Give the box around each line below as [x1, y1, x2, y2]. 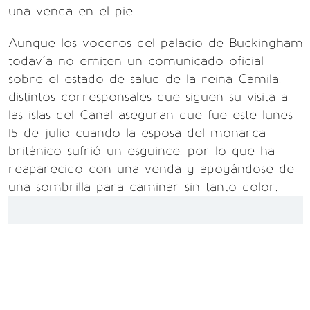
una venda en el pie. [8, 3, 135, 19]
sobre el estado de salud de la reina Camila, [8, 71, 281, 86]
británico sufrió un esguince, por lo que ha [8, 143, 275, 158]
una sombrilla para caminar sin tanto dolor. [8, 179, 277, 194]
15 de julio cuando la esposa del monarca [8, 125, 266, 140]
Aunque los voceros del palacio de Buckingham [8, 35, 303, 51]
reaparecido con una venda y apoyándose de [8, 161, 294, 176]
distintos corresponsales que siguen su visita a [8, 89, 288, 104]
